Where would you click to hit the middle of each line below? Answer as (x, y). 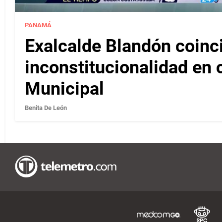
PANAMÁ (38, 25)
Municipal (64, 89)
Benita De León (46, 108)
